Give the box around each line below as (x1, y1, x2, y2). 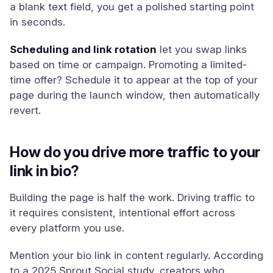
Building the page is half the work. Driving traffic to (10, 191, 255, 204)
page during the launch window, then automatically (10, 89, 260, 101)
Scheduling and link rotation (10, 43, 157, 55)
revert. (10, 104, 41, 116)
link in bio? (10, 162, 80, 180)
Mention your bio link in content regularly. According (10, 249, 263, 261)
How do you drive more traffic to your (10, 143, 261, 161)
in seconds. (10, 16, 65, 28)
